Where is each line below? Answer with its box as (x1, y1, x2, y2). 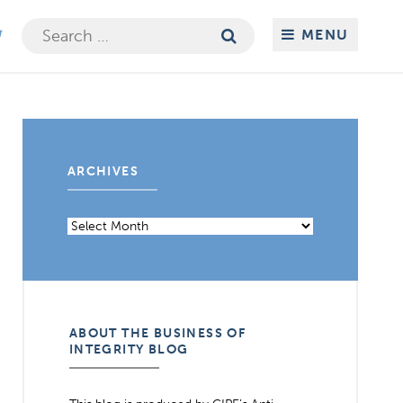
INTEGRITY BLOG (68, 342, 189, 357)
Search (39, 25, 90, 45)
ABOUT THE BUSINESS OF (68, 326, 246, 341)
